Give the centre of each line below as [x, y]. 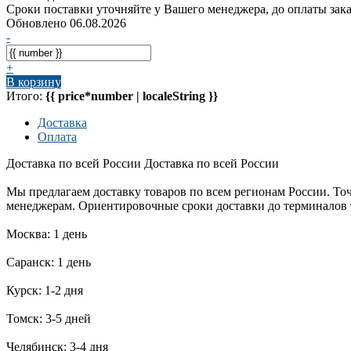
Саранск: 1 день [49, 262]
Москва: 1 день [47, 233]
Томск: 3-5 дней [49, 318]
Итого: [26, 96]
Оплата [57, 136]
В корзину [34, 81]
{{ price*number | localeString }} [132, 96]
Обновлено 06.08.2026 [66, 23]
